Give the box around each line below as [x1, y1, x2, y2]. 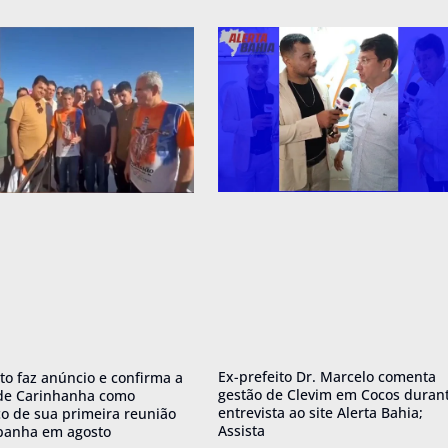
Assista [218, 420, 265, 440]
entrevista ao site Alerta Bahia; [218, 402, 423, 422]
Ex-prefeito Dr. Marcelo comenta [218, 366, 436, 386]
